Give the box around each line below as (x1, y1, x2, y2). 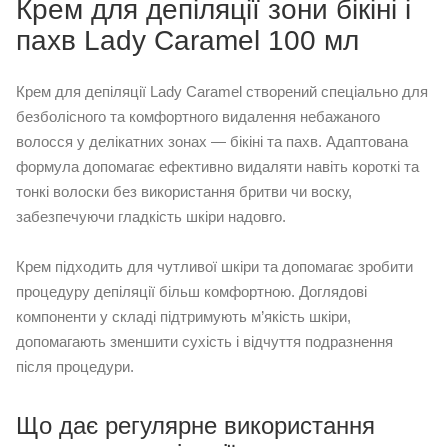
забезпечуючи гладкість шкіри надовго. (16, 207, 286, 225)
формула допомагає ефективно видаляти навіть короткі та (16, 157, 419, 175)
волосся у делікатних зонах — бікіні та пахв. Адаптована (16, 132, 408, 150)
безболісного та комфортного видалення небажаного (16, 107, 380, 125)
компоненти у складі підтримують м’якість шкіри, (16, 307, 351, 325)
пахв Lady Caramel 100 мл (16, 24, 359, 56)
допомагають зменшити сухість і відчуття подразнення (16, 332, 393, 350)
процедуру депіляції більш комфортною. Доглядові (16, 282, 367, 300)
